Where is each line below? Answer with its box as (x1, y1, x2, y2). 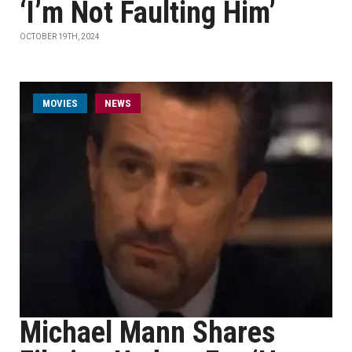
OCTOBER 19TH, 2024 (20, 32, 100, 41)
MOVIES (42, 97, 78, 109)
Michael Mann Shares (20, 315, 275, 350)
